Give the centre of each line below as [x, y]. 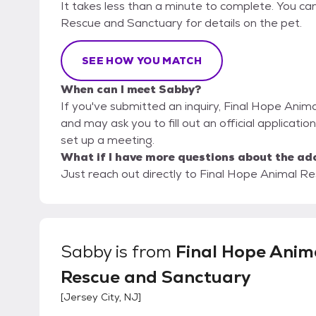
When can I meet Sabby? [131, 89]
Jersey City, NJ [101, 297]
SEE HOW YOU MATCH [142, 61]
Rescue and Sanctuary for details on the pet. [181, 23]
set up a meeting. [108, 140]
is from [144, 251]
